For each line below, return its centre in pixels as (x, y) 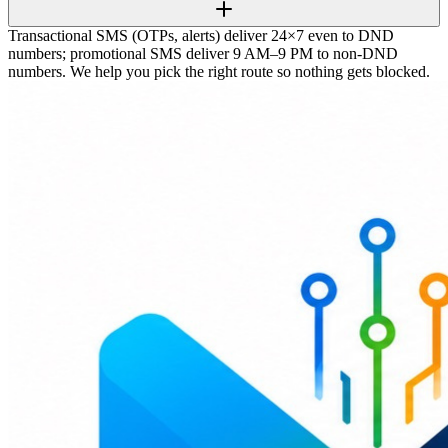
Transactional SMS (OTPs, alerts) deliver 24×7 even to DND (201, 36)
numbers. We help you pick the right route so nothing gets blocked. (219, 72)
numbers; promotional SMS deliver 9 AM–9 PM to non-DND (203, 54)
